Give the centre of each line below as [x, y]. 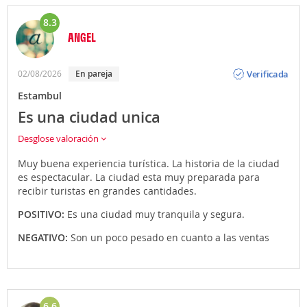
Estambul [40, 96]
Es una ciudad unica [89, 117]
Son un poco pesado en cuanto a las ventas [170, 237]
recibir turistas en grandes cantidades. [107, 191]
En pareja [96, 74]
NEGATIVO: [44, 237]
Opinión [263, 63]
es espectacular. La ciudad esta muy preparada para [139, 177]
